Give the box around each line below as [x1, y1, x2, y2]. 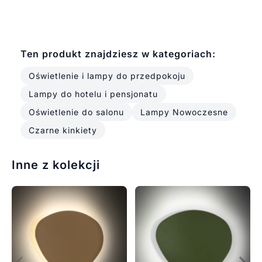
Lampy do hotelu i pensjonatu [28, 89, 158, 99]
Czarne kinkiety [28, 125, 97, 136]
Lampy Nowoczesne [140, 107, 228, 118]
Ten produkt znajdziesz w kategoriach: [20, 48, 216, 60]
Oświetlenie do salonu [28, 107, 124, 118]
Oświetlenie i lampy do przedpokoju [28, 71, 185, 81]
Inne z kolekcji [11, 158, 100, 173]
